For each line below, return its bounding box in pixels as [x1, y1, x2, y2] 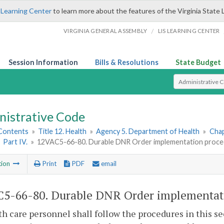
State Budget [175, 58, 221, 66]
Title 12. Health [38, 127, 87, 136]
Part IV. [3, 137, 29, 146]
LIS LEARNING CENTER [157, 27, 220, 34]
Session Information [8, 58, 78, 66]
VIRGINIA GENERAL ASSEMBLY [63, 27, 147, 34]
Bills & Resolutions [95, 58, 158, 66]
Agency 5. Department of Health [96, 127, 200, 136]
